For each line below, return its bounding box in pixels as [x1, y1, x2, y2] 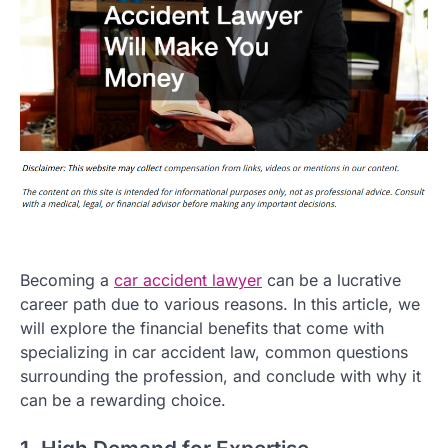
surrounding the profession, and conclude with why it [20, 365, 421, 386]
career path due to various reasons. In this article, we [20, 293, 420, 314]
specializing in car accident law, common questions [20, 341, 408, 362]
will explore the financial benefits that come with [20, 317, 384, 338]
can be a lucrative [262, 269, 401, 290]
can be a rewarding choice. [20, 389, 226, 410]
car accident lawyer [114, 269, 262, 290]
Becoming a [20, 269, 114, 290]
